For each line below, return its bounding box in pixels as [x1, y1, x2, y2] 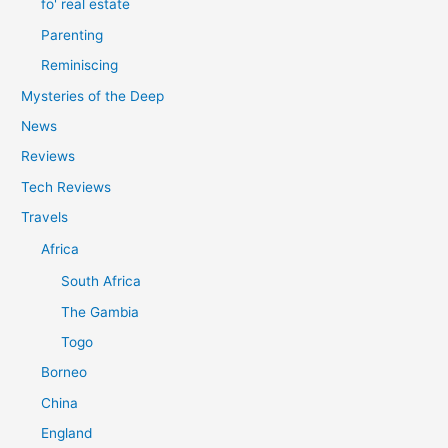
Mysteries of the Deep [21, 87, 165, 104]
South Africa [61, 273, 142, 290]
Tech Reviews [21, 178, 112, 195]
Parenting [41, 26, 104, 43]
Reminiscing [41, 57, 119, 74]
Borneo [41, 364, 88, 381]
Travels [21, 209, 69, 226]
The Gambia [61, 303, 140, 320]
